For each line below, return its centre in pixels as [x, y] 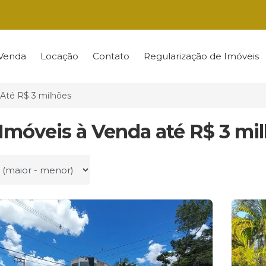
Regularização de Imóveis [201, 56]
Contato [111, 56]
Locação [59, 56]
